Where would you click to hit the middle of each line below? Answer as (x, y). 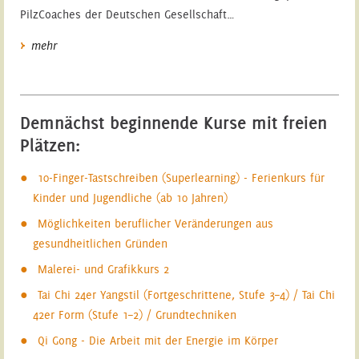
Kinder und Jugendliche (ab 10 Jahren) (131, 198)
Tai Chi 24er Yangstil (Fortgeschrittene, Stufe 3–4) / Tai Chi (186, 294)
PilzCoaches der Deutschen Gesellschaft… (127, 14)
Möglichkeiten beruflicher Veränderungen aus (155, 223)
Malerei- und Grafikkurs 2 (103, 269)
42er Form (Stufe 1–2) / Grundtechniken (135, 315)
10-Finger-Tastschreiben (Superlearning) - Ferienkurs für (181, 177)
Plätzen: (50, 145)
